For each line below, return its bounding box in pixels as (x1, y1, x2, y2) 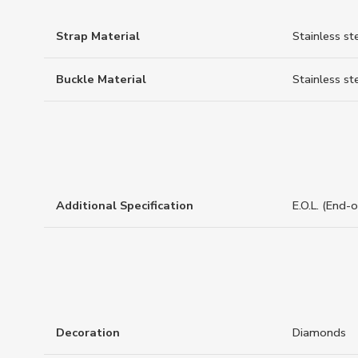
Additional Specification (56, 197, 193, 214)
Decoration (56, 324, 120, 340)
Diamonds (292, 324, 346, 340)
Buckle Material (56, 70, 146, 87)
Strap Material (56, 27, 140, 44)
